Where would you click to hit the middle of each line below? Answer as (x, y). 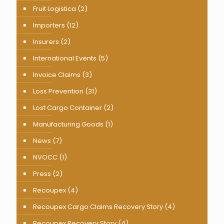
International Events (65, 58)
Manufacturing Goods (68, 124)
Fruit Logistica (54, 9)
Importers (49, 25)
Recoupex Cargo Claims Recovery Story (98, 207)
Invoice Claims (57, 75)
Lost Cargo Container (67, 108)
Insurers (46, 42)
